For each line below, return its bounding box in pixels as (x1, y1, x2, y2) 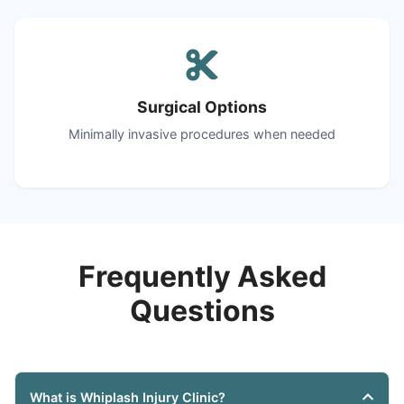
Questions (129, 292, 275, 328)
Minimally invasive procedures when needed (69, 125, 335, 142)
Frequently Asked (78, 258, 326, 294)
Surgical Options (137, 96, 267, 116)
